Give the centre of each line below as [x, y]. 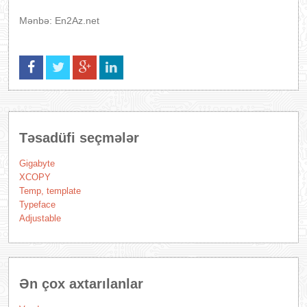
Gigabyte [37, 163]
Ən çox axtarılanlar [81, 284]
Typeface [37, 205]
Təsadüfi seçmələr [79, 138]
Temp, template [50, 191]
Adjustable [40, 218]
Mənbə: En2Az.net [59, 21]
